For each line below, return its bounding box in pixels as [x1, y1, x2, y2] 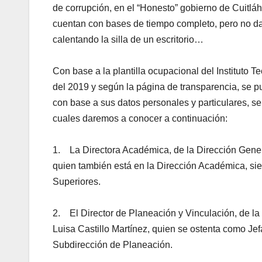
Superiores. [53, 177, 101, 187]
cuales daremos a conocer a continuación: [53, 113, 227, 124]
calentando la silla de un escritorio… [53, 35, 204, 45]
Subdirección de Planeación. [53, 240, 173, 250]
